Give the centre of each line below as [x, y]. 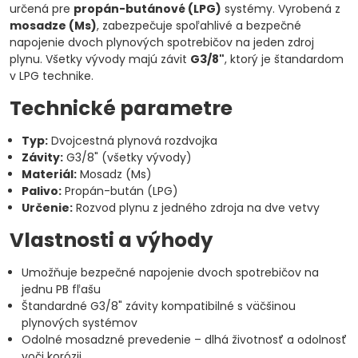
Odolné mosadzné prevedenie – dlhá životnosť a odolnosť [184, 340]
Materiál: [49, 174]
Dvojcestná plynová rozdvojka [133, 141]
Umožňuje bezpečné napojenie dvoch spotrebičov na [170, 272]
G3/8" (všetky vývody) [127, 157]
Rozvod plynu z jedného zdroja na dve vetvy [196, 208]
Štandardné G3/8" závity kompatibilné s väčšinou [159, 306]
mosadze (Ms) [53, 26]
